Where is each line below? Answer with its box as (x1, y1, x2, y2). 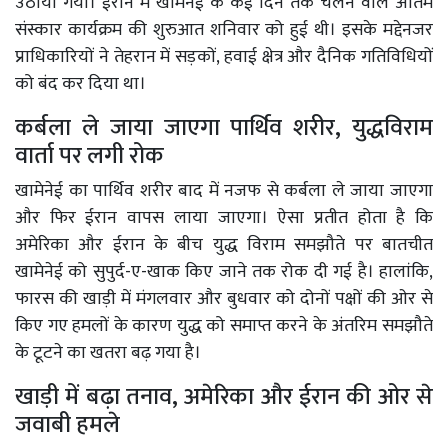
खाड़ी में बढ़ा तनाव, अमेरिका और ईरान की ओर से (15, 376, 433, 417)
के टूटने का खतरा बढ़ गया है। (15, 337, 201, 368)
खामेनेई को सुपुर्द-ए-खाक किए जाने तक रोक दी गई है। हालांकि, (15, 256, 433, 287)
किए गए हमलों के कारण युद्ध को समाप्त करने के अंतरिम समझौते (15, 310, 433, 341)
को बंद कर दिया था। (15, 68, 146, 99)
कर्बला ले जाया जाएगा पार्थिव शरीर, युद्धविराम (15, 107, 433, 148)
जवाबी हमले (15, 404, 120, 445)
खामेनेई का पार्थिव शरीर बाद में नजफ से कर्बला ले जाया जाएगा (15, 175, 433, 206)
